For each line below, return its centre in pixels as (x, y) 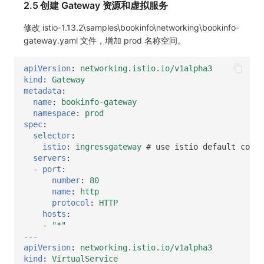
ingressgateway (108, 146)
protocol (71, 202)
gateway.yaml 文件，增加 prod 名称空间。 (105, 41)
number (66, 180)
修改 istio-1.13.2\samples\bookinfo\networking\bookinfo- (131, 28)
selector (52, 135)
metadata (42, 90)
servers (49, 158)
